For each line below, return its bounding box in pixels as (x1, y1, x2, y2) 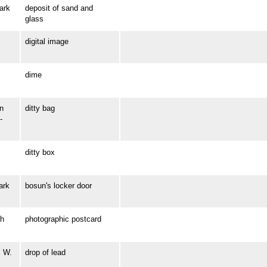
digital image (24, 37, 69, 46)
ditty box (24, 148, 55, 157)
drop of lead (24, 248, 66, 257)
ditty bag (24, 104, 55, 113)
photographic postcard (24, 215, 101, 224)
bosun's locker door (24, 181, 92, 191)
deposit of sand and (24, 4, 93, 13)
